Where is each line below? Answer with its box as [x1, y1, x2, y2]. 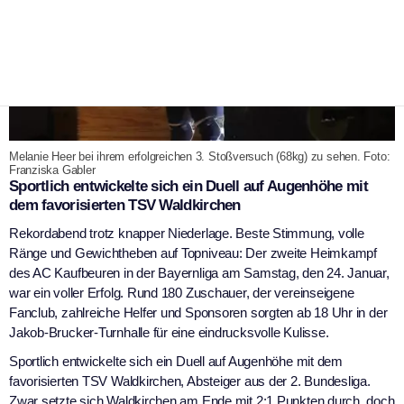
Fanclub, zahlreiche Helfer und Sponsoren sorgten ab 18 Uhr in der [9, 304, 388, 320]
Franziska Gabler [9, 162, 96, 177]
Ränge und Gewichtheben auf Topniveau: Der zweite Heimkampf [9, 244, 377, 261]
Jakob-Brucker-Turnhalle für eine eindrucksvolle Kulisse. [9, 324, 329, 340]
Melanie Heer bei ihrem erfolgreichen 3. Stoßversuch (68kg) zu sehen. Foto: [9, 149, 390, 163]
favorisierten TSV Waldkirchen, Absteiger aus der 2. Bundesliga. [9, 372, 371, 389]
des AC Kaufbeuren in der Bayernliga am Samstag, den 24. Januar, [9, 264, 390, 280]
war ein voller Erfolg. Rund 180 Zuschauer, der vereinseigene [9, 284, 354, 300]
